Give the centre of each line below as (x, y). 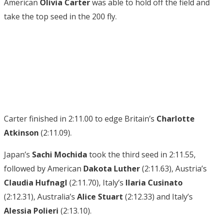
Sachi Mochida (60, 154)
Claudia (19, 182)
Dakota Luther (111, 168)
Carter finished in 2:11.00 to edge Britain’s (80, 118)
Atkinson (21, 132)
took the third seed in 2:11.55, (141, 154)
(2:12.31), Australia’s (40, 196)
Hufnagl (51, 182)
